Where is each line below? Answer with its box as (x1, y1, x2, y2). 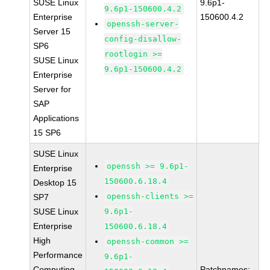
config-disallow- (104, 34, 182, 43)
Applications (33, 113, 80, 123)
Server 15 (33, 27, 71, 36)
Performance (33, 250, 83, 260)
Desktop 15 (33, 178, 77, 187)
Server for (33, 84, 72, 94)
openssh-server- (107, 19, 180, 28)
